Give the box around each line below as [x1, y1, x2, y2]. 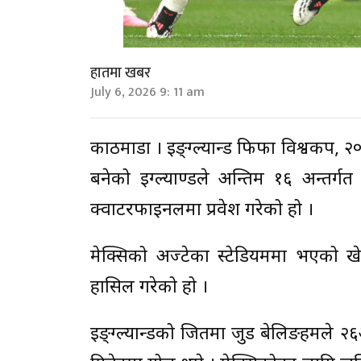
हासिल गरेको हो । [90, 276, 208, 300]
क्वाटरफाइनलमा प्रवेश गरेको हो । [90, 198, 313, 222]
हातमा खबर [90, 60, 151, 85]
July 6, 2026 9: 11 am [90, 81, 205, 103]
